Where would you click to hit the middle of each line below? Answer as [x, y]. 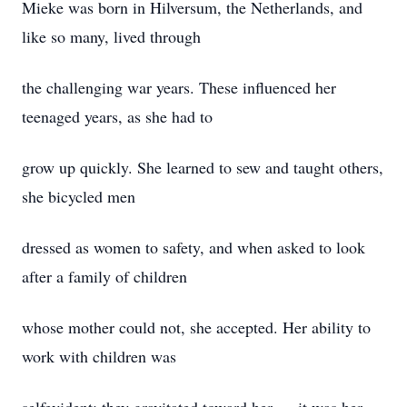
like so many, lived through [111, 36]
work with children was [99, 356]
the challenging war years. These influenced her [179, 87]
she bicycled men [79, 196]
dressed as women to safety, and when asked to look [194, 247]
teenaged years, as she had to [117, 116]
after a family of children [104, 276]
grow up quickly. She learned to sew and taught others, [203, 167]
